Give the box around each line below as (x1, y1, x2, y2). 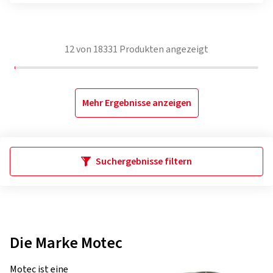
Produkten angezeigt (118, 43, 208, 56)
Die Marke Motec (10, 232, 122, 254)
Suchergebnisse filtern (96, 155, 192, 168)
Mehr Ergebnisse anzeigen (82, 96, 191, 110)
